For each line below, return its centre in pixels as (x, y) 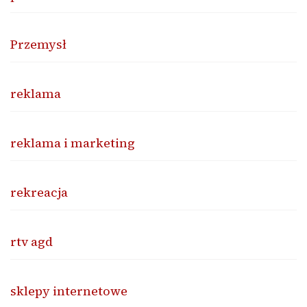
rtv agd (32, 241)
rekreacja (39, 192)
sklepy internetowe (69, 291)
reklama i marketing (73, 143)
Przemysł (38, 44)
